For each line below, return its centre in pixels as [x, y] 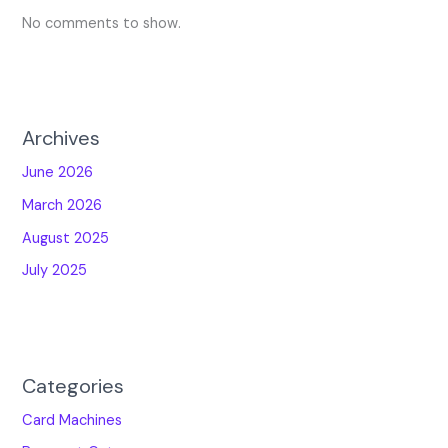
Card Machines [72, 420]
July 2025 [55, 271]
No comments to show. [102, 24]
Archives [61, 138]
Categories [73, 385]
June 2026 [58, 173]
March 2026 [62, 206]
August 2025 [66, 238]
